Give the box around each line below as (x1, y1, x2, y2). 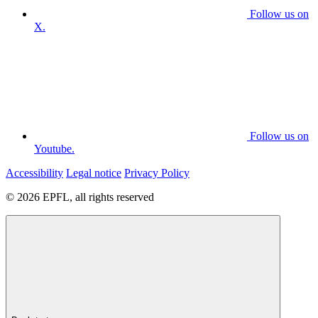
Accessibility (6, 167, 63, 180)
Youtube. (34, 143, 75, 155)
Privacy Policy (124, 167, 190, 180)
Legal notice (66, 167, 121, 180)
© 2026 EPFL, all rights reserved (6, 191, 154, 204)
